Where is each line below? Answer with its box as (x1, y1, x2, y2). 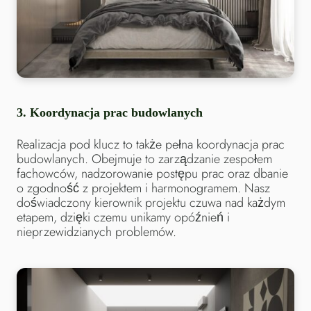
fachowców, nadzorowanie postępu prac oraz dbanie (17, 165, 288, 183)
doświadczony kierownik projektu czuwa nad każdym (17, 194, 285, 212)
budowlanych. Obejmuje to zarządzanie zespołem (17, 150, 272, 169)
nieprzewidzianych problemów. (17, 223, 176, 242)
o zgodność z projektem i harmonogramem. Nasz (17, 179, 270, 198)
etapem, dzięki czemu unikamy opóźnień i (17, 208, 230, 227)
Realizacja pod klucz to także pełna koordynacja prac (17, 135, 285, 154)
